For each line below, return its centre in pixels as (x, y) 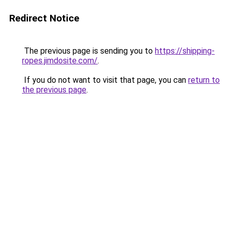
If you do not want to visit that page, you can (105, 80)
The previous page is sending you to (88, 51)
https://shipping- (185, 51)
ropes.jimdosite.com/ (60, 61)
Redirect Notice (44, 18)
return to (204, 80)
